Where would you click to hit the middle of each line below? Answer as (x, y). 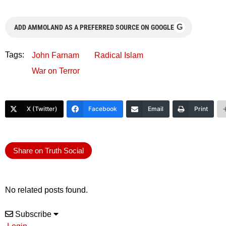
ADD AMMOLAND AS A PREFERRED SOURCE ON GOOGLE (94, 27)
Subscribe (33, 214)
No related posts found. (46, 190)
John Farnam (55, 55)
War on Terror (56, 71)
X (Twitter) (42, 108)
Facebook (103, 108)
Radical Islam (119, 55)
